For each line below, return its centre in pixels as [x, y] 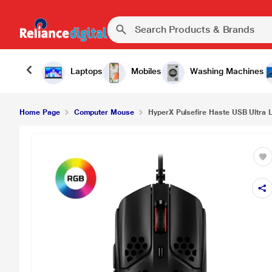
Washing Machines [227, 71]
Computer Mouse [104, 112]
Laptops [86, 71]
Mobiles [146, 71]
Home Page [40, 112]
